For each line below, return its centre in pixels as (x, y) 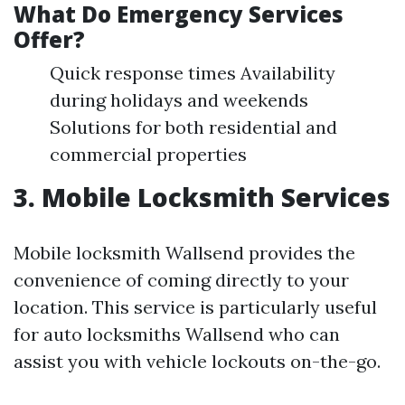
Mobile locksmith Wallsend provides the (184, 253)
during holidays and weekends (179, 100)
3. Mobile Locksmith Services (202, 197)
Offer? (49, 39)
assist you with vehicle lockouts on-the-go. (197, 361)
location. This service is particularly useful (195, 307)
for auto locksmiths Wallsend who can (177, 334)
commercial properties (148, 154)
